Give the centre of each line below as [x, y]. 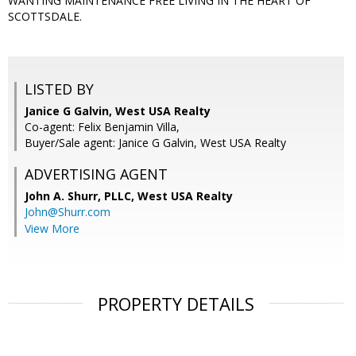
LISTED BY [59, 89]
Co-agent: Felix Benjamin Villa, [102, 127]
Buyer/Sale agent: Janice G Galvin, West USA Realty [155, 143]
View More [52, 229]
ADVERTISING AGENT [96, 174]
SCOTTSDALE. [45, 17]
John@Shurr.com [68, 212]
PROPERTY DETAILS [176, 304]
